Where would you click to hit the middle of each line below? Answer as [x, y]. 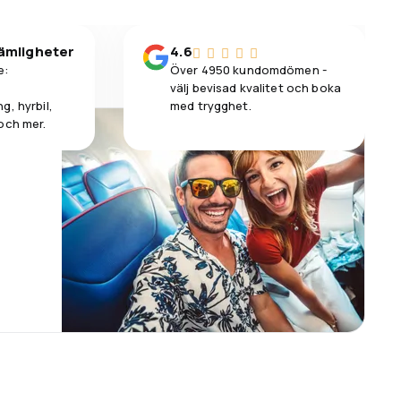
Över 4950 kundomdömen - [248, 69]
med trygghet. [211, 105]
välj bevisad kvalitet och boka [256, 87]
